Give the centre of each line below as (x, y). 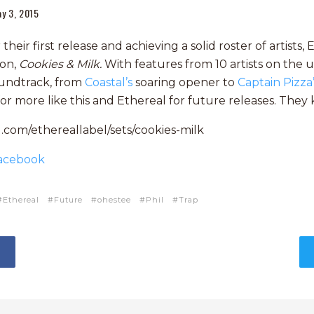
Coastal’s (109, 82)
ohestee (114, 200)
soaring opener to (185, 82)
